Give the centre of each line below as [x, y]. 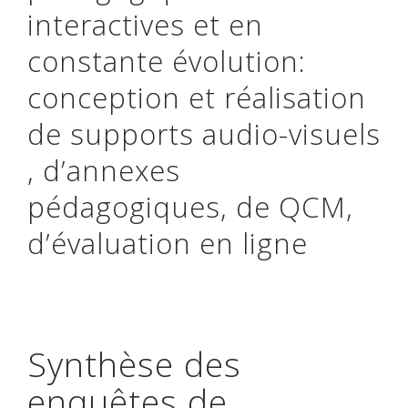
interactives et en [145, 25]
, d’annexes [104, 170]
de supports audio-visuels [204, 134]
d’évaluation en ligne [168, 243]
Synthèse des [134, 364]
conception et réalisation [197, 97]
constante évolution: [167, 61]
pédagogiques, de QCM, [190, 207]
